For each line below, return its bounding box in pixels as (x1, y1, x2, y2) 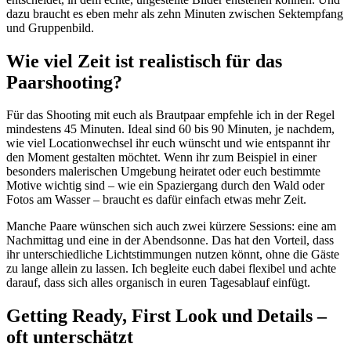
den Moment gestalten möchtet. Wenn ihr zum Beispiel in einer (6, 150, 317, 165)
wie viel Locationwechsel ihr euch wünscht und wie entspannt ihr (6, 136, 330, 150)
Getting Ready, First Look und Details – (6, 306, 327, 327)
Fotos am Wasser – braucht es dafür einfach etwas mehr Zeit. (6, 193, 306, 207)
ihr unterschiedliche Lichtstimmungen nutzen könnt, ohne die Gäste (6, 248, 339, 262)
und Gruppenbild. (6, 20, 94, 34)
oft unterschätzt (6, 327, 133, 348)
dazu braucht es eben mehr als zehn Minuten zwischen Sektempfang (6, 6, 343, 20)
